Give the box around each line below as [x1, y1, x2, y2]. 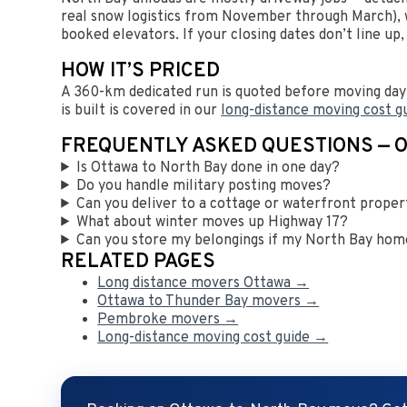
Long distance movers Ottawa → [97, 273, 310, 293]
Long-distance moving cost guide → [97, 328, 329, 347]
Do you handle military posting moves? [76, 176, 332, 195]
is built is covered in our [61, 101, 222, 120]
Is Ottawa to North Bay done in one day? [76, 158, 341, 177]
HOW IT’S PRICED [61, 58, 221, 84]
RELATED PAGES [61, 249, 216, 274]
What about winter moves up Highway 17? [76, 213, 349, 232]
